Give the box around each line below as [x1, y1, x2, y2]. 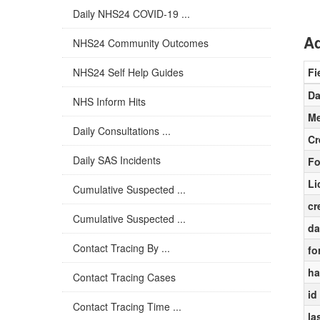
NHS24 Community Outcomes [73, 36, 209, 50]
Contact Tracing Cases [73, 270, 176, 284]
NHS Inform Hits [73, 94, 146, 109]
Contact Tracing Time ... [73, 299, 181, 314]
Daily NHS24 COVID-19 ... [73, 6, 190, 21]
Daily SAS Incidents [73, 153, 161, 167]
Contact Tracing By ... [73, 241, 170, 255]
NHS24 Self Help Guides [73, 65, 184, 79]
